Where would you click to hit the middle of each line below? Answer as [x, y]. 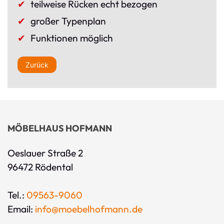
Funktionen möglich [71, 38]
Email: [21, 209]
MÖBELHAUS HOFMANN [60, 128]
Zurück [37, 65]
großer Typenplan [68, 21]
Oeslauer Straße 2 [45, 153]
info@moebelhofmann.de [89, 209]
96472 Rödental [40, 167]
